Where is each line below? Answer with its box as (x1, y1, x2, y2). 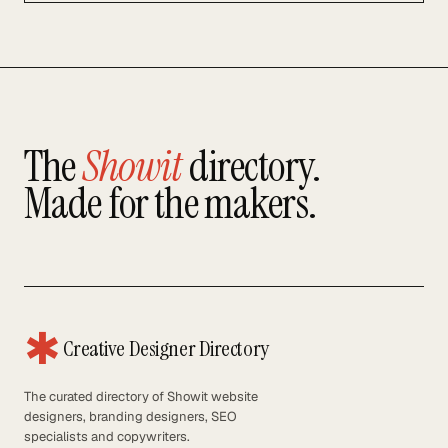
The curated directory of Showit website (24, 388, 258, 406)
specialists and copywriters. (24, 428, 190, 446)
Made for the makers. (24, 175, 316, 232)
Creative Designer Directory (62, 334, 269, 364)
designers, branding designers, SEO (24, 408, 237, 426)
